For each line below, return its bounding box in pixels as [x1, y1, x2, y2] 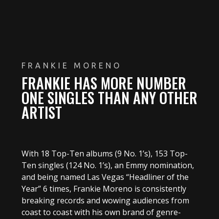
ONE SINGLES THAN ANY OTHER [21, 86, 197, 109]
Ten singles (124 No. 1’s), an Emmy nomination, [21, 159, 194, 171]
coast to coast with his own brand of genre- [21, 206, 181, 218]
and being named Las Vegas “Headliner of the [21, 171, 189, 182]
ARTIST [21, 101, 62, 123]
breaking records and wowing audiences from [21, 195, 189, 206]
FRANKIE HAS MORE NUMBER [21, 71, 186, 94]
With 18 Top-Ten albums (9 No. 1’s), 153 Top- [21, 148, 188, 159]
